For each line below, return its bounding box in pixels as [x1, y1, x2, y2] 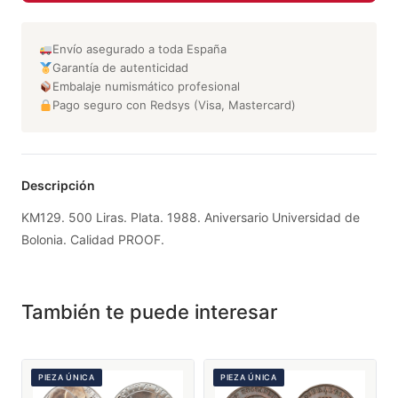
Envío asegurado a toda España [52, 42, 227, 57]
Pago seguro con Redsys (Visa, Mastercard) [52, 98, 296, 113]
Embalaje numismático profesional [52, 79, 240, 94]
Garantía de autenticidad [52, 60, 188, 76]
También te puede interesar [21, 300, 277, 324]
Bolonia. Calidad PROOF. [21, 232, 164, 248]
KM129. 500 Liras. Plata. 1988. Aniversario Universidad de [21, 210, 360, 226]
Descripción [21, 178, 95, 194]
